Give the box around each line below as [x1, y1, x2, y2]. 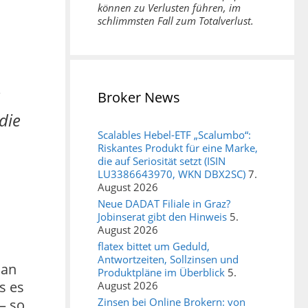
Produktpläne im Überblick [98, 265, 225, 280]
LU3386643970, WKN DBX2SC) [98, 167, 245, 181]
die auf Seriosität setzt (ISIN [98, 154, 225, 168]
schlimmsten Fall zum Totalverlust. [98, 14, 254, 28]
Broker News [98, 88, 180, 107]
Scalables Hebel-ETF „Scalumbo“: [98, 128, 251, 142]
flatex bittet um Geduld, [98, 239, 210, 254]
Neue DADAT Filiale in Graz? [98, 197, 230, 211]
